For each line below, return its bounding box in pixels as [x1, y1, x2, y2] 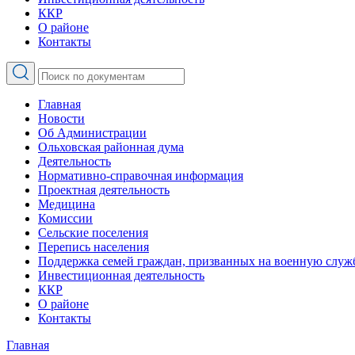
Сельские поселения [38, 226, 148, 239]
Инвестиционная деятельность [38, 269, 204, 282]
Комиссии [38, 212, 93, 225]
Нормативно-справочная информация [38, 169, 243, 182]
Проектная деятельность [38, 183, 170, 197]
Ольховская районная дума [38, 140, 184, 154]
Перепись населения [38, 240, 149, 254]
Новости [38, 112, 85, 125]
